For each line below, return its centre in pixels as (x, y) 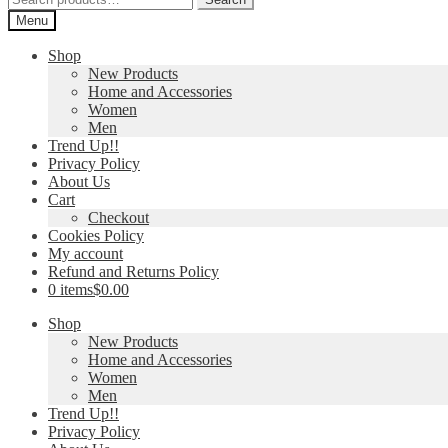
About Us (79, 181)
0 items (70, 289)
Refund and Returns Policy (133, 271)
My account (85, 253)
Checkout (118, 217)
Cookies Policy (96, 235)
